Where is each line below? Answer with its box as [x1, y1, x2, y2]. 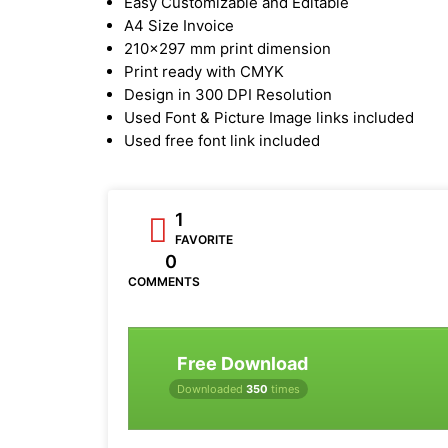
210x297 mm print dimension [124, 38, 331, 58]
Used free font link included [124, 130, 320, 150]
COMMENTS [128, 273, 200, 289]
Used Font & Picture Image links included [124, 107, 414, 127]
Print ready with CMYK [124, 61, 284, 81]
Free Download [177, 352, 308, 374]
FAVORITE [175, 231, 233, 247]
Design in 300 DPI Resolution [124, 84, 332, 104]
